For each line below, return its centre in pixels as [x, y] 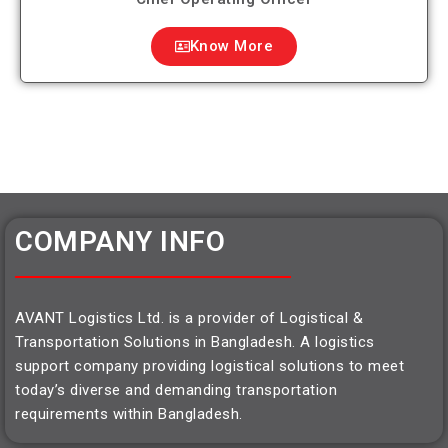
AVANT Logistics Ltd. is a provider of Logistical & [189, 317]
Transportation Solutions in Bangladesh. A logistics [195, 341]
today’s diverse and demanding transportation [176, 389]
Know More [231, 45]
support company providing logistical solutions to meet [209, 365]
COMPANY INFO [120, 242]
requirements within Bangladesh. [129, 413]
